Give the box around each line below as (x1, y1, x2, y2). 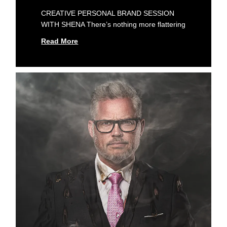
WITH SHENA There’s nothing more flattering (41, 20, 186, 29)
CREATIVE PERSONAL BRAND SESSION (41, 9, 175, 18)
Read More (41, 37, 79, 46)
